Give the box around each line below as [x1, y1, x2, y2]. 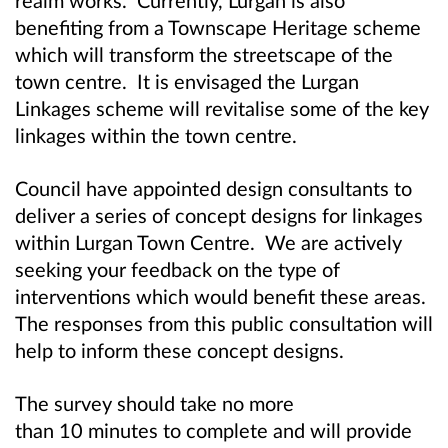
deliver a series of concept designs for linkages [15, 203, 423, 228]
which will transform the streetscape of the [15, 41, 393, 66]
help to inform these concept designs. [15, 338, 344, 363]
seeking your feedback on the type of [15, 257, 340, 282]
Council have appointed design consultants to [15, 176, 412, 201]
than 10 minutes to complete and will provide [15, 418, 412, 443]
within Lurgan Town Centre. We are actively [15, 230, 402, 255]
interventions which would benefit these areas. [15, 284, 431, 309]
